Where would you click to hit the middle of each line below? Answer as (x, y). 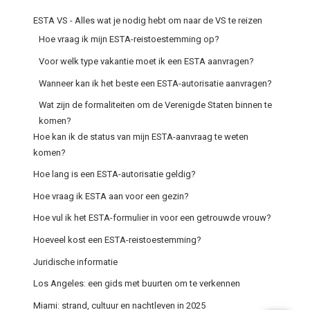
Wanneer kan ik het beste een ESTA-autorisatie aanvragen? (155, 83)
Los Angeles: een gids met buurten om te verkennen (137, 284)
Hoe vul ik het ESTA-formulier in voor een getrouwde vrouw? (153, 218)
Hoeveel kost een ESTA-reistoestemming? (118, 240)
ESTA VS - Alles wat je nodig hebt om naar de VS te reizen (148, 21)
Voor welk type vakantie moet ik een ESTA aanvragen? (146, 61)
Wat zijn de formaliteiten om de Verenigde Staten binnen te (155, 105)
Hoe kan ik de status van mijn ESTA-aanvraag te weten (141, 136)
